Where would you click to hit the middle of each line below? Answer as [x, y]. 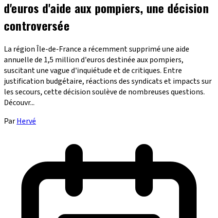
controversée [37, 25]
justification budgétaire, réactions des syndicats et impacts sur [108, 81]
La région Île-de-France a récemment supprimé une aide [97, 49]
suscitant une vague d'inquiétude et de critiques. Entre [93, 70]
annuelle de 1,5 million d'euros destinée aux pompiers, [94, 60]
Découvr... [19, 102]
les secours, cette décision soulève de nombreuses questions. [104, 92]
